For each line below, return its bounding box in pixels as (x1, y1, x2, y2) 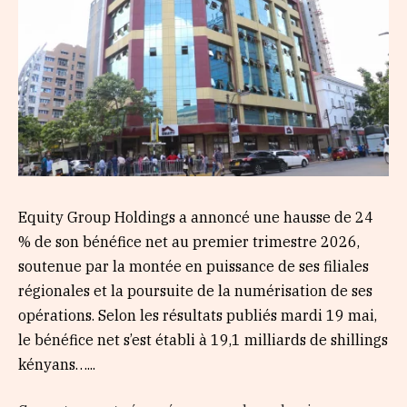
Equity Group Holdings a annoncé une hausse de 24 (18, 207, 373, 226)
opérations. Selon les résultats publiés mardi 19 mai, (18, 305, 377, 324)
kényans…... (18, 354, 95, 373)
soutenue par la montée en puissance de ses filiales (18, 256, 369, 275)
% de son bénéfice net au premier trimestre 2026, (18, 232, 360, 251)
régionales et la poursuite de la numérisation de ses (18, 281, 372, 300)
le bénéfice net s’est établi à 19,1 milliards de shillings (18, 330, 388, 349)
